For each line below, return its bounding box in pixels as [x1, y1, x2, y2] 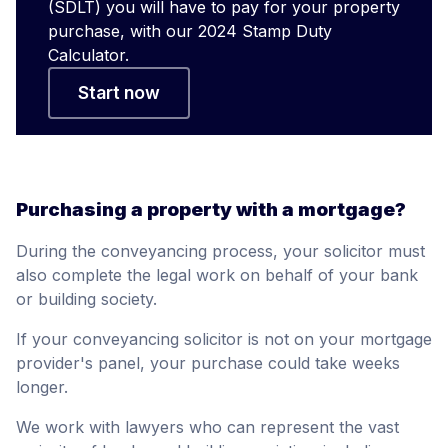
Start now [78, 81, 160, 103]
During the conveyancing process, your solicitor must [16, 241, 425, 262]
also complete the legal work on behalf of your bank [16, 265, 418, 286]
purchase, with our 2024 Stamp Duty [48, 20, 332, 41]
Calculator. [48, 44, 129, 65]
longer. [16, 377, 68, 398]
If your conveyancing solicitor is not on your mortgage [16, 329, 432, 350]
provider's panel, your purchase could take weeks [16, 353, 400, 374]
